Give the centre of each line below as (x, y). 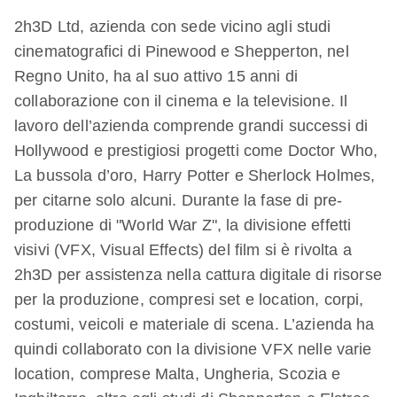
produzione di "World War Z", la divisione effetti (183, 225)
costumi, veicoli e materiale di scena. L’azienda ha (195, 324)
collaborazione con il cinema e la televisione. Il (181, 101)
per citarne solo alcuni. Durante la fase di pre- (179, 200)
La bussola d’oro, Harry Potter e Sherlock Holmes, (195, 175)
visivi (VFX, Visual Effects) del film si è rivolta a (183, 250)
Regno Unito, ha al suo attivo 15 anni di (156, 76)
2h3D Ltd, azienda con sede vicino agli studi (173, 27)
